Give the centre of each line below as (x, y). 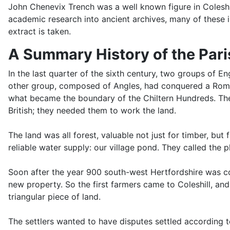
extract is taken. (40, 32)
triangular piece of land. (54, 197)
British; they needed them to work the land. (92, 111)
